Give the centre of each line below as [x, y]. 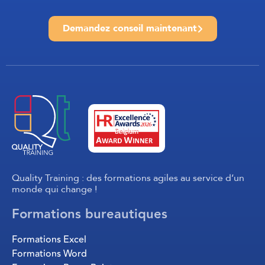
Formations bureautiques [90, 215]
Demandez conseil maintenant [130, 29]
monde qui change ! [54, 190]
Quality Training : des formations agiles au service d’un [128, 178]
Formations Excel [49, 240]
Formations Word [49, 254]
